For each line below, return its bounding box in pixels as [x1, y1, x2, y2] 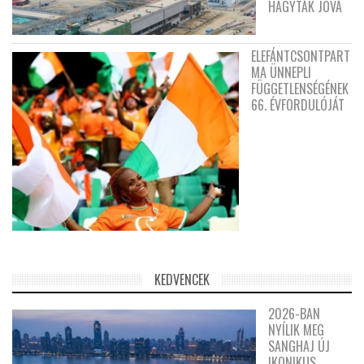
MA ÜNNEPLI [251, 63, 311, 83]
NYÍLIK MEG [268, 319, 324, 340]
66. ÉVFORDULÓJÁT [251, 95, 344, 115]
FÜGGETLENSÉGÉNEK [251, 79, 349, 99]
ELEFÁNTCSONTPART [251, 46, 350, 67]
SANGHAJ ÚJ [268, 336, 330, 356]
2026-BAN [268, 303, 320, 323]
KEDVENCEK [154, 269, 210, 289]
